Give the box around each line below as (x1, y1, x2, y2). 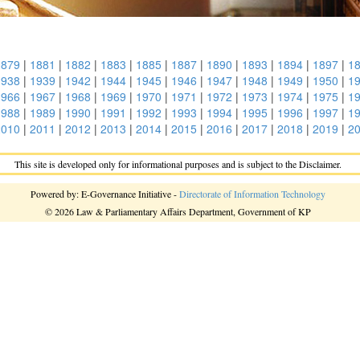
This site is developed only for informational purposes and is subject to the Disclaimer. (14, 157, 342, 170)
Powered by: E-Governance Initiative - (31, 187, 179, 200)
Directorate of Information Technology (179, 187, 325, 200)
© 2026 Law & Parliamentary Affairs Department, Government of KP (45, 205, 311, 218)
